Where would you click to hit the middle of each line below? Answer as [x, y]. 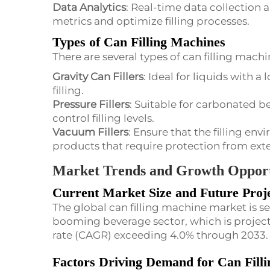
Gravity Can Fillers [98, 77]
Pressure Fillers [91, 105]
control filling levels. [103, 118]
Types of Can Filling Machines [139, 42]
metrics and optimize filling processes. [151, 21]
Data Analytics [89, 8]
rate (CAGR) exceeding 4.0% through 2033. [160, 235]
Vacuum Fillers [90, 132]
